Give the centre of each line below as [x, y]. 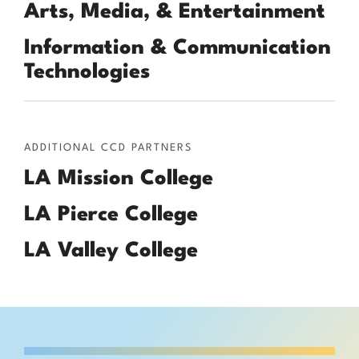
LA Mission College [119, 179]
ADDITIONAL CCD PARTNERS [108, 148]
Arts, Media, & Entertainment [175, 12]
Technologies [87, 73]
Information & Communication [177, 48]
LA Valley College [111, 251]
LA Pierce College [111, 215]
